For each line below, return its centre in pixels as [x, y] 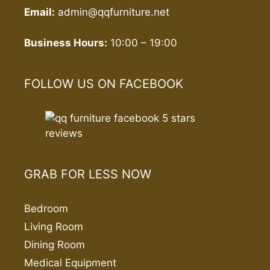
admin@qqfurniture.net [114, 12]
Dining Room [55, 244]
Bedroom [46, 208]
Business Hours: [66, 42]
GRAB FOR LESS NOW [88, 174]
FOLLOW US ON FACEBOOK [104, 83]
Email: [39, 12]
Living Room [54, 226]
